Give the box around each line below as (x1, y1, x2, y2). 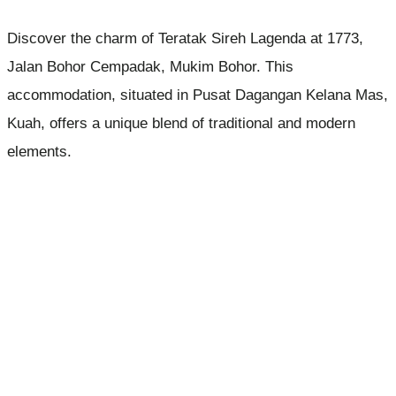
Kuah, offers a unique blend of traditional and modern (7, 114, 355, 133)
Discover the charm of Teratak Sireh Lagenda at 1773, (7, 29, 363, 48)
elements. (7, 142, 72, 161)
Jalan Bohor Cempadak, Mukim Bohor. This (7, 57, 293, 76)
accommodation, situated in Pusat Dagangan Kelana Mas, (7, 86, 388, 104)
